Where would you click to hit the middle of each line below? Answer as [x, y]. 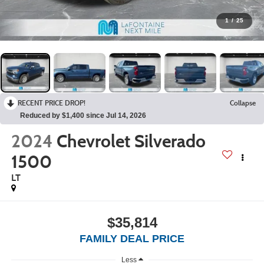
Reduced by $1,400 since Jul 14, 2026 [83, 115]
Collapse [243, 103]
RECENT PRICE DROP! [52, 103]
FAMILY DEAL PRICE [132, 238]
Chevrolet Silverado [131, 141]
